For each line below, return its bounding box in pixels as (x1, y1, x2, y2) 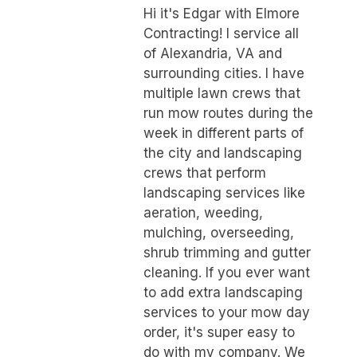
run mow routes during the (143, 105, 313, 122)
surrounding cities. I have (143, 65, 304, 82)
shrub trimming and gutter (143, 245, 311, 261)
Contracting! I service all (143, 25, 299, 42)
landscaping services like (143, 185, 305, 202)
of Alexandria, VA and (143, 45, 282, 62)
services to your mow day (143, 304, 310, 321)
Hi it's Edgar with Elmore (143, 6, 300, 22)
